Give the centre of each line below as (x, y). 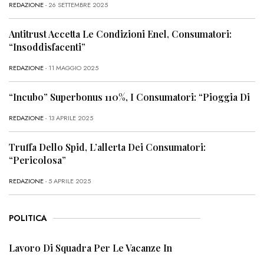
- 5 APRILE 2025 (67, 181)
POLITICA (28, 218)
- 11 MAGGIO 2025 (71, 67)
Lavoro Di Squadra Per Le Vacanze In (90, 248)
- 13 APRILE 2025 (68, 118)
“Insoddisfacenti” (47, 47)
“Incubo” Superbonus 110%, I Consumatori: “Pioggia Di (129, 97)
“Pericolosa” (37, 160)
